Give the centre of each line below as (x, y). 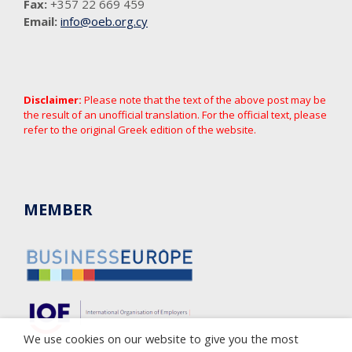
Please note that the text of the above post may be (204, 100)
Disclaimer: (53, 100)
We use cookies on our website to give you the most (161, 339)
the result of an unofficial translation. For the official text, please (175, 115)
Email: (40, 22)
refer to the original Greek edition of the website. (140, 130)
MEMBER (58, 210)
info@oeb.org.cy (104, 22)
